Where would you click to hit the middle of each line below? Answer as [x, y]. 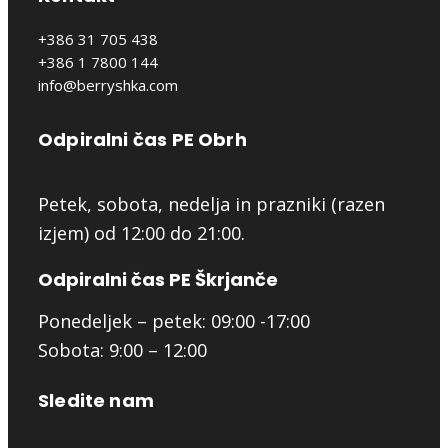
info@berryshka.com [108, 85]
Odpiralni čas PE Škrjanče [158, 280]
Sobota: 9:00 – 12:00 [125, 350]
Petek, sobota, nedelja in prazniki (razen [211, 204]
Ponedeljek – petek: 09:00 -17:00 [174, 321]
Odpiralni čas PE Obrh [142, 140]
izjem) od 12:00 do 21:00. [141, 233]
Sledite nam [96, 401]
